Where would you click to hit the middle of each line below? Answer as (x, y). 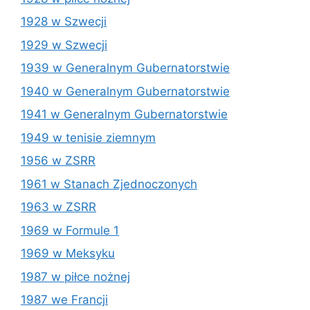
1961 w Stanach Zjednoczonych (109, 184)
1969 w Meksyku (68, 253)
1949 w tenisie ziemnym (88, 137)
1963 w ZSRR (58, 207)
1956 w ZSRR (58, 161)
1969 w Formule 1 (70, 230)
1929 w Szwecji (64, 45)
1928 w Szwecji (64, 21)
